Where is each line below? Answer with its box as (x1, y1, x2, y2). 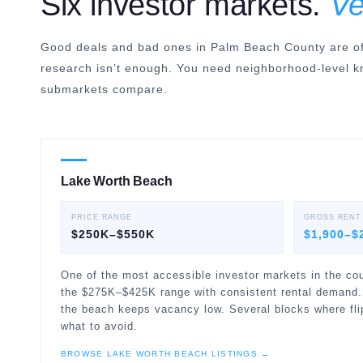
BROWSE (61, 349, 107, 358)
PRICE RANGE (71, 213, 133, 221)
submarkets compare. (41, 83, 168, 96)
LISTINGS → (207, 349, 271, 358)
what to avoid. (61, 320, 138, 332)
